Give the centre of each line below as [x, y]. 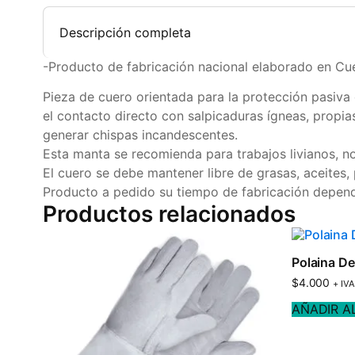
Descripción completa [125, 33]
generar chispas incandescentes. [140, 134]
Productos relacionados [169, 214]
